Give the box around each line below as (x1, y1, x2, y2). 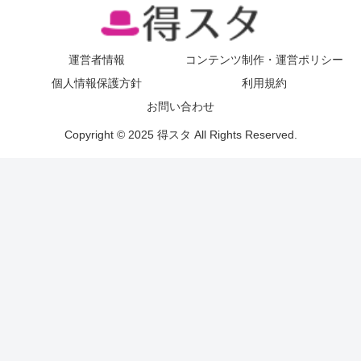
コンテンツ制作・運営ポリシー (185, 52, 343, 66)
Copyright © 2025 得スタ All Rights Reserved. (64, 127, 297, 141)
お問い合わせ (147, 99, 214, 113)
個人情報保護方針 (52, 76, 142, 89)
